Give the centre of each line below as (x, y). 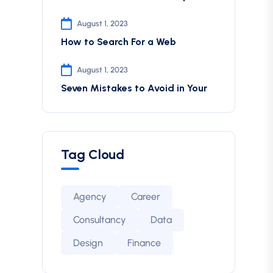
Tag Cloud (92, 154)
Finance (144, 243)
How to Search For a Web (118, 42)
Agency (90, 197)
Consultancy (99, 220)
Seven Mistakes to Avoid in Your (134, 88)
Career (145, 197)
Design (88, 243)
